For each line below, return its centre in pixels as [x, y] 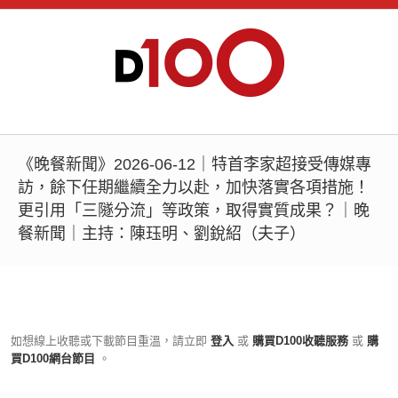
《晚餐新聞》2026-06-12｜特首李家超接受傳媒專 [195, 164]
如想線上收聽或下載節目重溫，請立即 [109, 341]
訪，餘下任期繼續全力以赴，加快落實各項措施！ [194, 187]
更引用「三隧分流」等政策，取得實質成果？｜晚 [194, 211]
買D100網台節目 [55, 358]
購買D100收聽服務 [300, 341]
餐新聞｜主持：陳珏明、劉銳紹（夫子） [162, 234]
